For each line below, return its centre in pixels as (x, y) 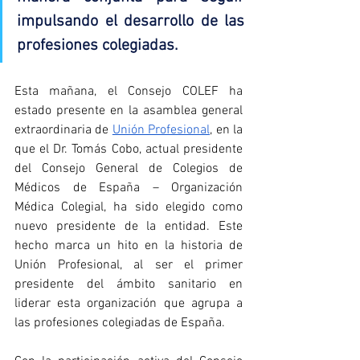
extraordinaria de (63, 130)
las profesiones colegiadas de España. (120, 323)
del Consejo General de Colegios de (129, 168)
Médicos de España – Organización (129, 188)
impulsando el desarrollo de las (131, 21)
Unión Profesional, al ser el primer (129, 265)
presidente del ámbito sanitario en (129, 284)
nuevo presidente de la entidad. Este (129, 226)
